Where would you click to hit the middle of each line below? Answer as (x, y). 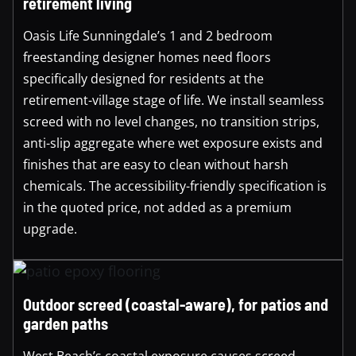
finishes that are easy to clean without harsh (156, 164)
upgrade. (50, 228)
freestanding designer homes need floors (147, 57)
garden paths (66, 323)
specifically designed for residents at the (143, 78)
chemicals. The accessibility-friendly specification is (175, 186)
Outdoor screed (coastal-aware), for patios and (176, 304)
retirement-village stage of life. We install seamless (174, 100)
